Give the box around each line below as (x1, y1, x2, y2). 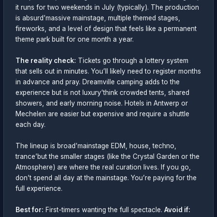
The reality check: (15, 57, 77, 65)
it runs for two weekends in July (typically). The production (15, 3, 200, 12)
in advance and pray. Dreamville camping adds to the (15, 78, 180, 86)
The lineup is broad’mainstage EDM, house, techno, (15, 142, 177, 150)
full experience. (15, 185, 63, 193)
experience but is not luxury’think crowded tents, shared (15, 89, 190, 97)
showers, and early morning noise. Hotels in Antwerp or (15, 99, 188, 108)
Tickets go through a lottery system (76, 57, 189, 65)
